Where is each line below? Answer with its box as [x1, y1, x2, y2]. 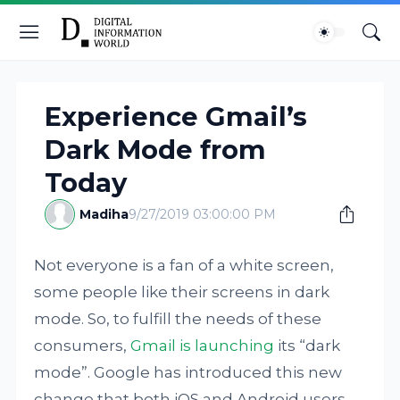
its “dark [274, 337, 341, 354]
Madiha [79, 206, 129, 222]
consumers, [34, 337, 131, 354]
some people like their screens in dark [34, 283, 330, 301]
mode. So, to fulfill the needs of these [34, 310, 322, 328]
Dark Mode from [45, 134, 267, 165]
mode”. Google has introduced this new [34, 363, 343, 381]
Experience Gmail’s [45, 101, 308, 132]
